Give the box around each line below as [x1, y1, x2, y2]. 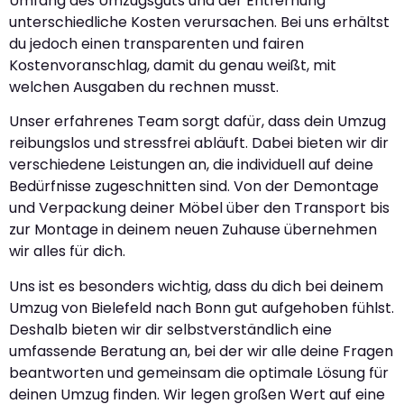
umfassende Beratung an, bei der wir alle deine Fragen [9, 340, 393, 362]
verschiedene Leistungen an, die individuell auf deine [9, 154, 373, 176]
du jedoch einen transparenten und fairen [9, 32, 304, 54]
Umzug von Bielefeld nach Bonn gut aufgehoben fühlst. [9, 297, 394, 318]
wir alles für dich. [9, 241, 125, 262]
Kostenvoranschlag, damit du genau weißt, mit [9, 54, 336, 76]
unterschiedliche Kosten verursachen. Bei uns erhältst [9, 11, 390, 32]
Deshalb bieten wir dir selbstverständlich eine [9, 318, 332, 340]
